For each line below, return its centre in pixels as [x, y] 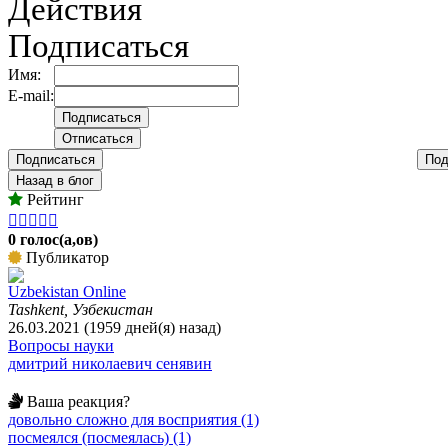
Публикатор [65, 257]
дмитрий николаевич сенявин [110, 363]
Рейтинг [53, 199]
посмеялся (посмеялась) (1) [99, 437]
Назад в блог [55, 180]
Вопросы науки [61, 345]
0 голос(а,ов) [53, 239]
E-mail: [31, 95]
